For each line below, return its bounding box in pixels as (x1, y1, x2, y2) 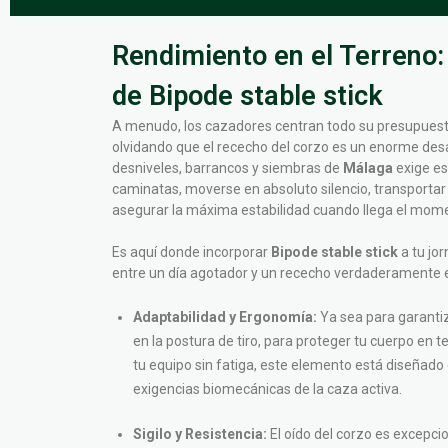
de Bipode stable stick (112, 80, 383, 112)
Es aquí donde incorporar (112, 244, 271, 260)
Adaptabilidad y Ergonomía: (133, 309, 317, 325)
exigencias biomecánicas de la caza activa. (133, 381, 402, 397)
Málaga (343, 160, 393, 176)
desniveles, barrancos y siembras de (112, 160, 343, 176)
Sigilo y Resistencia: (133, 426, 267, 442)
